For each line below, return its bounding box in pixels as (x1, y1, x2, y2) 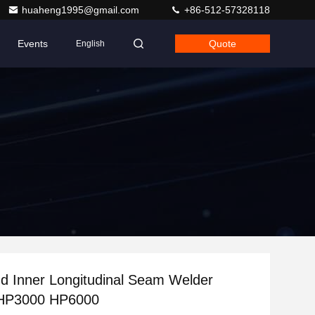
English (76, 39, 105, 49)
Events (18, 38, 48, 49)
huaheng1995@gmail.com (22, 4, 142, 15)
